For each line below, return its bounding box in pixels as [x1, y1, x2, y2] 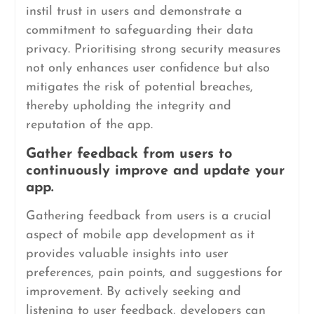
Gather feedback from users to [25, 147, 232, 161]
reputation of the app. [25, 118, 153, 132]
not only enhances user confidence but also [25, 62, 270, 75]
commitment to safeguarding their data [25, 24, 254, 37]
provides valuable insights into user [25, 247, 228, 261]
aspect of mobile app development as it [25, 228, 254, 242]
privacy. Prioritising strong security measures [25, 43, 280, 56]
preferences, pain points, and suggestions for [25, 266, 282, 280]
